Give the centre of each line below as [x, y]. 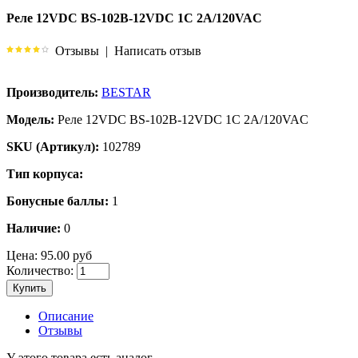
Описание [66, 316]
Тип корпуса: [45, 173]
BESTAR [126, 92]
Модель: [30, 119]
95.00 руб [65, 255]
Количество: [40, 270]
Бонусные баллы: [58, 201]
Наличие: [34, 228]
